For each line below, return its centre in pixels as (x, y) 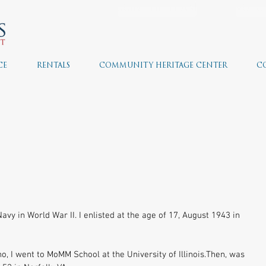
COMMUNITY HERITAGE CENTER (163, 66)
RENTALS (53, 66)
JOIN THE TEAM (157, 8)
